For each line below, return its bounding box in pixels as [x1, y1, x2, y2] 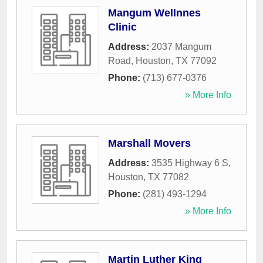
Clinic [108, 21, 137, 33]
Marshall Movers [108, 137, 191, 150]
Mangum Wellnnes [108, 7, 201, 19]
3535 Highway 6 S [151, 158, 228, 168]
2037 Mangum [151, 42, 211, 52]
